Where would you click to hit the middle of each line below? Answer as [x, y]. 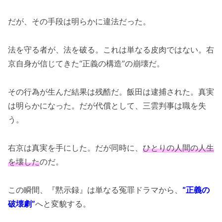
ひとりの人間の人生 [178, 147]
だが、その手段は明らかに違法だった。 [79, 22]
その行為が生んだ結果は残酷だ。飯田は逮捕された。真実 [111, 92]
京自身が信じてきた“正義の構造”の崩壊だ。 [86, 64]
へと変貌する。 [63, 203]
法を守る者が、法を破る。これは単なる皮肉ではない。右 [111, 50]
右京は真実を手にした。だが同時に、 [75, 147]
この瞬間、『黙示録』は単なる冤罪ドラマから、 [95, 190]
